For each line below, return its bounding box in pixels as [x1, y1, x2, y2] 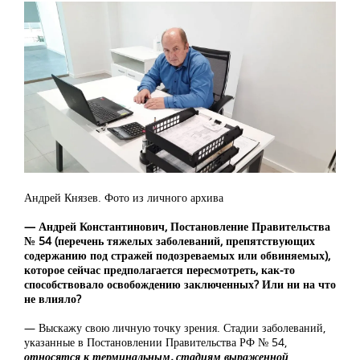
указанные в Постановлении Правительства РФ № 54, [24, 333, 287, 350]
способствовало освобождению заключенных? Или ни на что [24, 276, 336, 292]
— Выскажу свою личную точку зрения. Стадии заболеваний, [24, 319, 325, 335]
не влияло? [24, 290, 81, 306]
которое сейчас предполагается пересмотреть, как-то [24, 261, 295, 277]
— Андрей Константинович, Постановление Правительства [24, 218, 330, 234]
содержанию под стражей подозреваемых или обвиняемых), [24, 247, 330, 263]
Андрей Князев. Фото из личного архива [24, 189, 223, 205]
